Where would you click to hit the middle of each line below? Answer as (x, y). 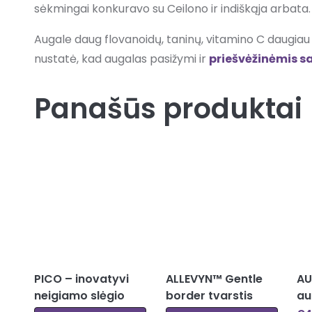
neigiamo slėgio (79, 295)
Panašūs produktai (168, 108)
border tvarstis (209, 295)
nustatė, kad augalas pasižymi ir (121, 58)
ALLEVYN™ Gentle (214, 279)
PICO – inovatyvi (81, 279)
